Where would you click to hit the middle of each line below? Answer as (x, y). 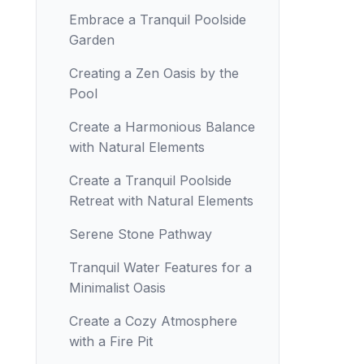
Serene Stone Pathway (141, 234)
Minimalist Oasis (117, 288)
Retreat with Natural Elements (161, 201)
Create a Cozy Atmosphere (153, 321)
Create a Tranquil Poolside (150, 180)
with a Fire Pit (111, 341)
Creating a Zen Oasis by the (154, 73)
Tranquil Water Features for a (160, 267)
